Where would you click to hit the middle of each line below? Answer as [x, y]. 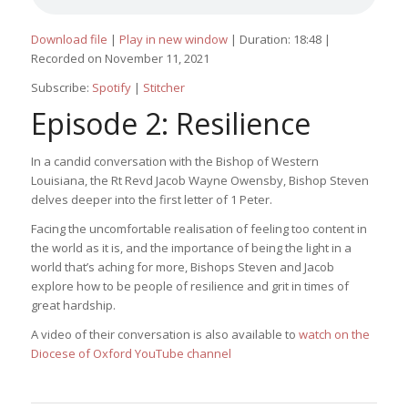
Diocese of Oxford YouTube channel [131, 353]
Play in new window [173, 39]
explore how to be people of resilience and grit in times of [189, 286]
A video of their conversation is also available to [164, 334]
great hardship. [73, 305]
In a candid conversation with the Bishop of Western [174, 161]
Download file [69, 39]
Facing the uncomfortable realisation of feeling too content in [199, 228]
